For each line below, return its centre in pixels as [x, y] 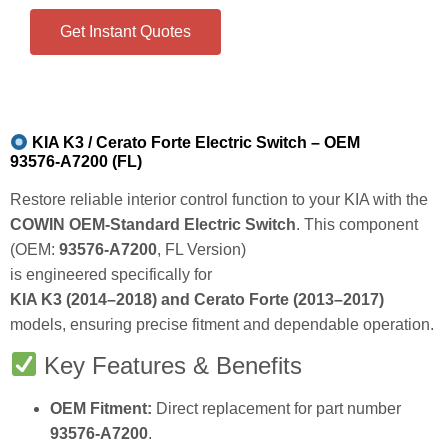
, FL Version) [201, 250]
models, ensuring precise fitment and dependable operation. [222, 325]
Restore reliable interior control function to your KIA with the [219, 200]
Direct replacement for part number [276, 408]
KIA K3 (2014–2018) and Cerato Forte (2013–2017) [197, 300]
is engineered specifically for [111, 275]
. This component [357, 225]
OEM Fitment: [101, 408]
